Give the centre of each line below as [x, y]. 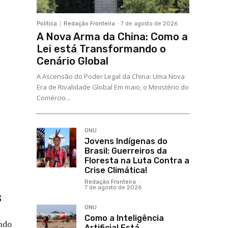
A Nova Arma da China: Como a [112, 37]
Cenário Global [73, 61]
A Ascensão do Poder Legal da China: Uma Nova [111, 77]
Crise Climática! [116, 170]
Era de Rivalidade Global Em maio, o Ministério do [113, 87]
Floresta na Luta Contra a [137, 161]
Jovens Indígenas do [126, 141]
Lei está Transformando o [101, 49]
